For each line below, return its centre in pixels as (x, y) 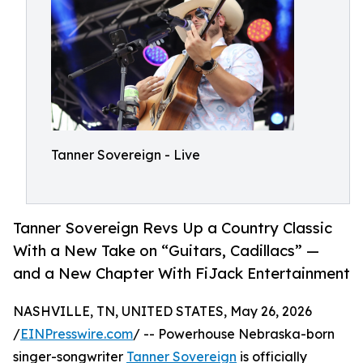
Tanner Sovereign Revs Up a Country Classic (173, 228)
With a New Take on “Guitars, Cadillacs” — (166, 251)
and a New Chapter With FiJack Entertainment (181, 273)
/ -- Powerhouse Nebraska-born (234, 334)
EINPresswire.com (77, 334)
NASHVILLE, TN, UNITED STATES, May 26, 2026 (162, 312)
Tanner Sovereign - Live (126, 155)
